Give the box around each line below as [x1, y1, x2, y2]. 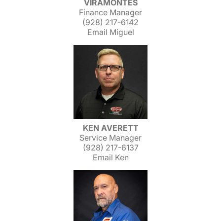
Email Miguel [87, 27, 134, 37]
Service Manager [79, 133, 142, 143]
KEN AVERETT [82, 123, 139, 133]
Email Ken [92, 152, 129, 162]
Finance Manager [79, 7, 142, 17]
